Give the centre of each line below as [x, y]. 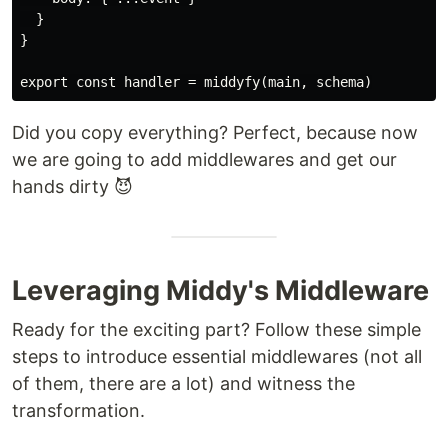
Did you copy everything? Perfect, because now [215, 133]
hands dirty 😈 [72, 187]
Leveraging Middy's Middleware [220, 291]
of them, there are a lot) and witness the [183, 384]
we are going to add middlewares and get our [204, 160]
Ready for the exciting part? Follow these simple [216, 330]
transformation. [78, 411]
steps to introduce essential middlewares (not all [217, 357]
